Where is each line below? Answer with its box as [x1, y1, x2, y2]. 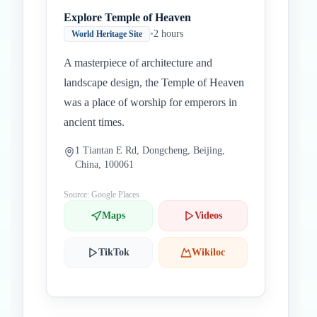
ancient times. [64, 116, 125, 128]
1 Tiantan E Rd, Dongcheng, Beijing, [75, 145, 225, 156]
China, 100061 [75, 159, 134, 170]
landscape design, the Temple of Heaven [64, 76, 244, 88]
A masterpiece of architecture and [64, 57, 212, 69]
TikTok [98, 247, 129, 258]
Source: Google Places [64, 190, 139, 200]
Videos [195, 210, 223, 221]
